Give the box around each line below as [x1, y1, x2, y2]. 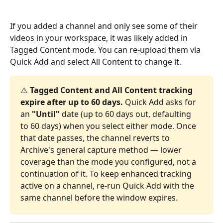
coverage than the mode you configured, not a [20, 156, 198, 167]
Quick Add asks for [123, 96, 198, 108]
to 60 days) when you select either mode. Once [20, 120, 198, 131]
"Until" [32, 108, 60, 119]
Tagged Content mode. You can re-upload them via [10, 44, 203, 55]
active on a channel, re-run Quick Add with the [20, 180, 196, 191]
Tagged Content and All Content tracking [30, 84, 195, 96]
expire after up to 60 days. [20, 96, 123, 108]
